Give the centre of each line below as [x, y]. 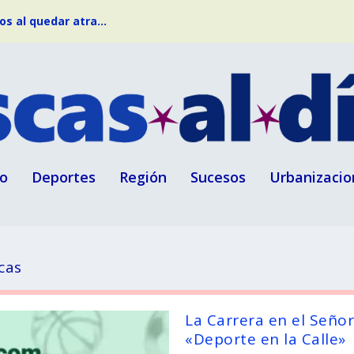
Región [143, 177]
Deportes [64, 177]
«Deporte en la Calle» [265, 339]
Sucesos [218, 177]
